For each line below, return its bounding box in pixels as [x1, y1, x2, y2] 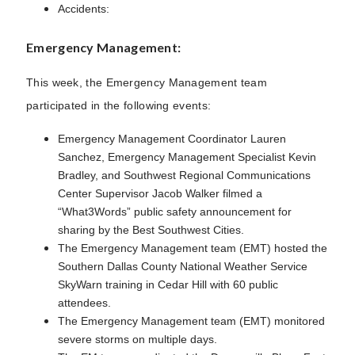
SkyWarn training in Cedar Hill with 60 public [58, 277, 278, 291]
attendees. [58, 296, 111, 309]
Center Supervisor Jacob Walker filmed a [58, 186, 262, 200]
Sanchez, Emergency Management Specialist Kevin [58, 150, 316, 163]
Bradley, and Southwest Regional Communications [58, 168, 311, 181]
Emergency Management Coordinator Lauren [58, 132, 286, 145]
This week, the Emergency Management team [26, 75, 267, 89]
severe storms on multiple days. [58, 332, 217, 345]
